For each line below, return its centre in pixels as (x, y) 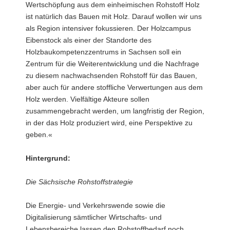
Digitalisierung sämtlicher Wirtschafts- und (94, 217)
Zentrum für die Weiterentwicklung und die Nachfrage (112, 63)
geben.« (39, 134)
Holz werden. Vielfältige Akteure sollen (88, 99)
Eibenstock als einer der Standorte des (89, 40)
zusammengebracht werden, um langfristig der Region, (115, 111)
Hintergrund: (48, 158)
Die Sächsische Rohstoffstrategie (79, 181)
